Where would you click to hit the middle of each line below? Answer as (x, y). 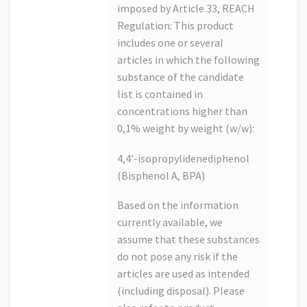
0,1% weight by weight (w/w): (186, 128)
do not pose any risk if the (177, 257)
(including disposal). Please (181, 291)
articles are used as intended (183, 274)
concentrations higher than (182, 111)
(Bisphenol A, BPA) (161, 175)
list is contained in (160, 94)
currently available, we (170, 222)
